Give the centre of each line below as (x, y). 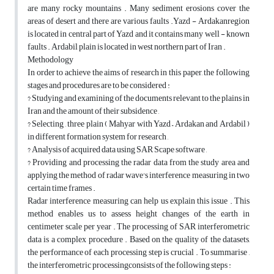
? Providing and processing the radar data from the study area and (139, 163)
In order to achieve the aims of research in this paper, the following (139, 73)
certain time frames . (61, 188)
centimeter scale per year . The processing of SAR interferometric (139, 227)
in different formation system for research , (98, 137)
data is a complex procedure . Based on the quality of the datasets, (139, 240)
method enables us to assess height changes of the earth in (139, 214)
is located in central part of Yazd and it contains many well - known (139, 34)
